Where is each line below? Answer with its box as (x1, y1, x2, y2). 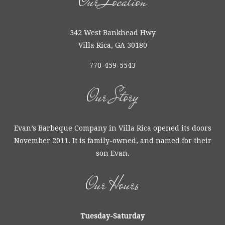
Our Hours (86, 171, 139, 198)
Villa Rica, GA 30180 (78, 41, 147, 49)
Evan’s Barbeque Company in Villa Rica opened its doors (14, 124, 211, 132)
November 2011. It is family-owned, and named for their (14, 137, 211, 145)
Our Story (87, 83, 138, 110)
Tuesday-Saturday (80, 212, 145, 220)
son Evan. (95, 149, 130, 157)
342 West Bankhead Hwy (69, 29, 156, 37)
